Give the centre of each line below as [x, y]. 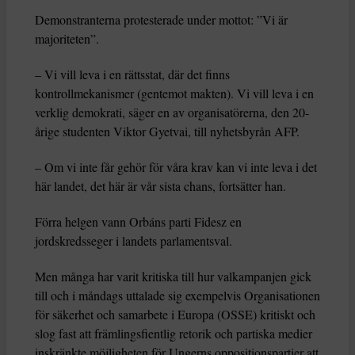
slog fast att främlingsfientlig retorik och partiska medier [174, 334]
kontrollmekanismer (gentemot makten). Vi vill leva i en [174, 94]
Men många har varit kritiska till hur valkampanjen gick [173, 277]
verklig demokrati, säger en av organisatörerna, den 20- [172, 113]
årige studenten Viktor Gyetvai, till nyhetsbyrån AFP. [167, 132]
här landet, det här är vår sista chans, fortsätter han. [160, 186]
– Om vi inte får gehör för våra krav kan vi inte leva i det [176, 167]
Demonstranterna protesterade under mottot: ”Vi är [161, 20]
